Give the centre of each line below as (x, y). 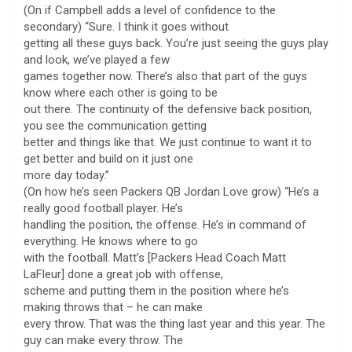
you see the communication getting (115, 125)
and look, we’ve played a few (97, 59)
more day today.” (66, 175)
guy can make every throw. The (103, 340)
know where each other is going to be (121, 92)
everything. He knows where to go (111, 241)
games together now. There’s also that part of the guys (165, 76)
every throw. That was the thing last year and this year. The (174, 323)
